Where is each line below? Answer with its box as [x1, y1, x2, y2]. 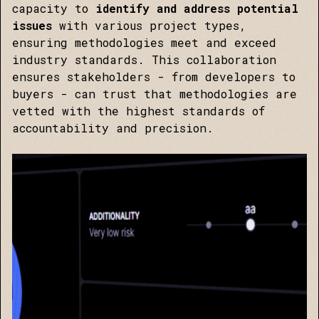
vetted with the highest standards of [12, 103, 265, 118]
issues [12, 18, 59, 33]
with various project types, [59, 18, 246, 33]
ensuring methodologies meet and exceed [12, 35, 276, 50]
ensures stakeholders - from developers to [12, 69, 296, 84]
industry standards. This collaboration [12, 52, 276, 67]
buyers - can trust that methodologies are [12, 86, 297, 101]
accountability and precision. [12, 120, 214, 135]
